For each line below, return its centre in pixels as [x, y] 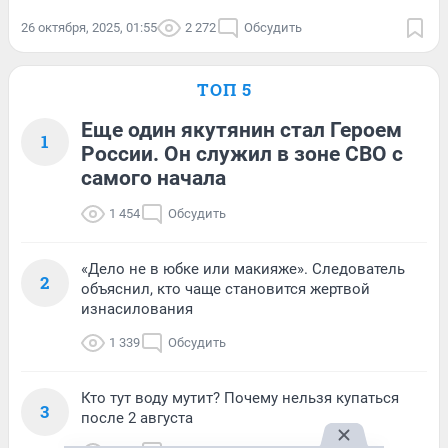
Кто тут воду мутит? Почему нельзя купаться [240, 398]
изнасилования [137, 309]
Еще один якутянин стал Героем [241, 130]
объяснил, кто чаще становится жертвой [225, 289]
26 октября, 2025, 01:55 [89, 28]
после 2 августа [137, 418]
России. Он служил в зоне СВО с [242, 154]
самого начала [153, 178]
